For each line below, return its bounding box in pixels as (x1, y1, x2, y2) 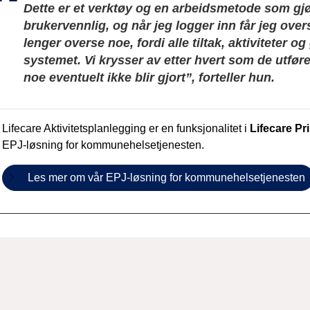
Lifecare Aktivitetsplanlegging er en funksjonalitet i (2, 122, 250, 134)
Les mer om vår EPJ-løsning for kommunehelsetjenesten (28, 171, 305, 183)
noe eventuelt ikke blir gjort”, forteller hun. (24, 70, 278, 84)
